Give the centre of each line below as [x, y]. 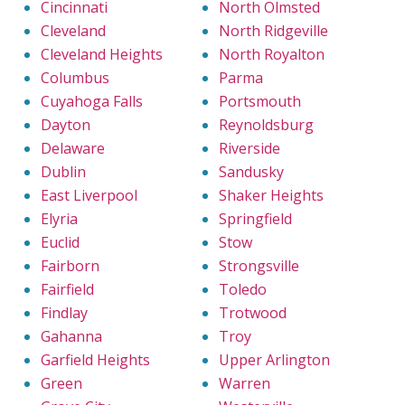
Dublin [63, 172]
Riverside [250, 149]
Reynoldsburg [266, 125]
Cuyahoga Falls [92, 102]
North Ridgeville [273, 31]
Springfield [255, 219]
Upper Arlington [274, 360]
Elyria [59, 219]
